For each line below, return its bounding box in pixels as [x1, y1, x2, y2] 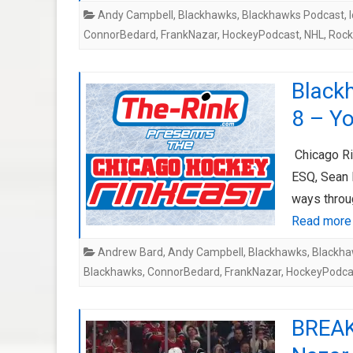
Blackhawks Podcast [242, 9, 344, 21]
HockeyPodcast [222, 28, 299, 41]
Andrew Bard [98, 246, 163, 258]
